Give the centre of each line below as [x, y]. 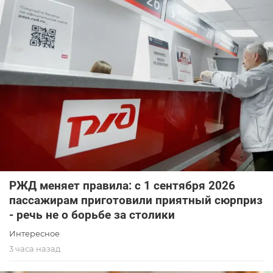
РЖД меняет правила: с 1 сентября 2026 [122, 186]
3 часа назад [35, 249]
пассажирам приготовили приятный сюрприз [136, 200]
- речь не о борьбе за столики [92, 215]
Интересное [34, 234]
